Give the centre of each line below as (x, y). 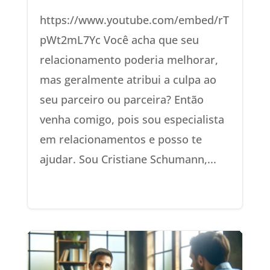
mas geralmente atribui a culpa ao (128, 79)
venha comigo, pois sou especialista (132, 119)
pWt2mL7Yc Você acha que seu (119, 39)
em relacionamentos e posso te (121, 139)
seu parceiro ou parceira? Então (121, 99)
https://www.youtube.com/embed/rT (134, 20)
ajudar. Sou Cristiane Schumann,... (128, 159)
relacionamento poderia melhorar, (129, 59)
